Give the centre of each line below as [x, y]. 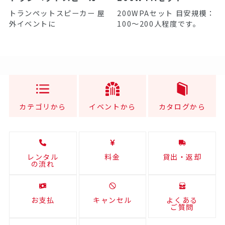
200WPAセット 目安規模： [166, 13]
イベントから [113, 107]
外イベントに [32, 23]
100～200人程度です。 [159, 23]
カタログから [182, 107]
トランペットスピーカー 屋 [57, 13]
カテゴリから [43, 107]
